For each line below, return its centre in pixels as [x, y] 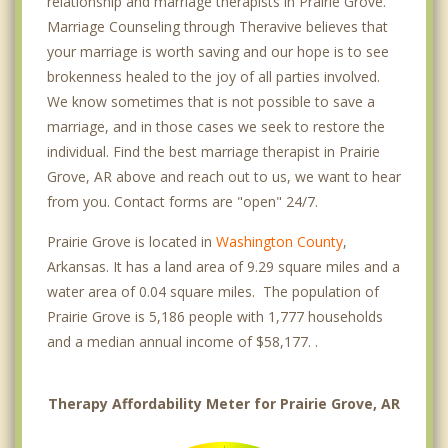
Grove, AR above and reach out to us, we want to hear [224, 176]
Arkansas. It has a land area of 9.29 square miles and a [223, 266]
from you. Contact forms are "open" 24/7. [182, 201]
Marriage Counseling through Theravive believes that [217, 26]
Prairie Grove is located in [131, 241]
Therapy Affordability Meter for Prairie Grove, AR [224, 403]
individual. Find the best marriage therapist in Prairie [213, 151]
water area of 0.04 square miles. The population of [213, 291]
